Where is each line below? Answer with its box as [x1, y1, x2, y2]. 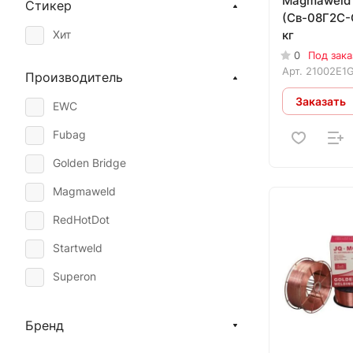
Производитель [25, 69, 123, 86]
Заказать [295, 94, 346, 108]
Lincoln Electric [53, 326, 130, 340]
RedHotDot [53, 213, 110, 227]
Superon [53, 269, 96, 284]
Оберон [53, 298, 94, 312]
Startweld [53, 241, 102, 255]
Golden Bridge [53, 156, 126, 170]
